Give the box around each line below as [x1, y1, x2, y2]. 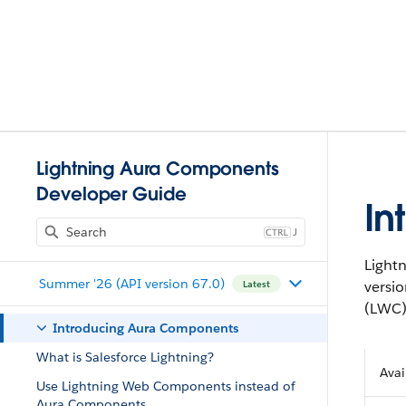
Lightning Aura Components [36, 157, 279, 180]
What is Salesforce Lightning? [36, 349, 214, 365]
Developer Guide [36, 182, 187, 206]
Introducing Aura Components [53, 320, 238, 336]
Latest [242, 277, 270, 290]
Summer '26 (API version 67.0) [38, 275, 225, 292]
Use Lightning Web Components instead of [36, 378, 295, 394]
